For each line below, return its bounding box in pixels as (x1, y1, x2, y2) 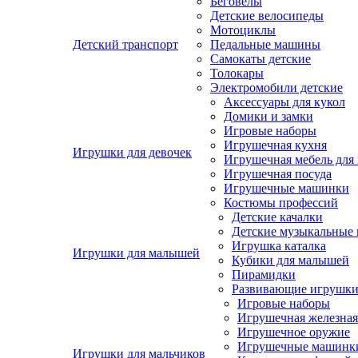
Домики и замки (224, 109, 313, 123)
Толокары (210, 66, 264, 80)
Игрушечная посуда (224, 167, 332, 181)
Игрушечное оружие (237, 325, 350, 339)
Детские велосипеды (210, 9, 324, 22)
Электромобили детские (210, 81, 343, 94)
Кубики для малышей (232, 253, 349, 267)
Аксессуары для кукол (224, 95, 345, 109)
